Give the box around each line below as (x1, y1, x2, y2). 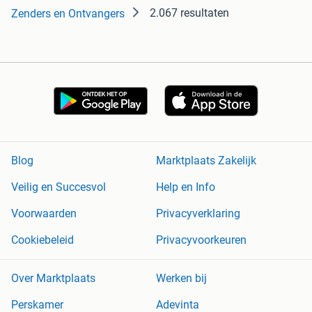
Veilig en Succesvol (11, 180, 106, 194)
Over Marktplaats (11, 272, 95, 286)
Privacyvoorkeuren (156, 233, 247, 247)
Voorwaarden (11, 207, 77, 221)
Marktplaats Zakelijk (156, 154, 256, 168)
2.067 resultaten (150, 6, 229, 20)
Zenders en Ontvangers (11, 7, 125, 21)
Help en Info (156, 180, 215, 194)
